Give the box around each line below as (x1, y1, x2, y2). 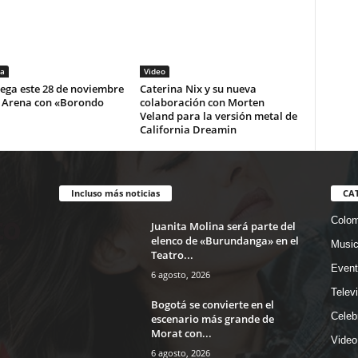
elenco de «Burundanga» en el (150, 233, 299, 248)
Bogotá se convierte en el (150, 297, 274, 312)
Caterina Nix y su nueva (139, 82, 257, 97)
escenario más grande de (150, 312, 274, 326)
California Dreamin (139, 122, 237, 137)
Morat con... (150, 326, 212, 340)
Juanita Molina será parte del (150, 219, 296, 233)
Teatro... (150, 248, 193, 262)
